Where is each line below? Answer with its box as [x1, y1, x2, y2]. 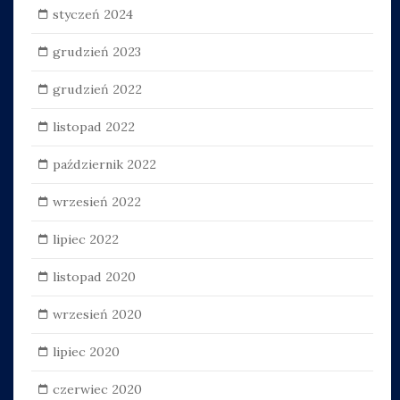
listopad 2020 [52, 268, 136, 285]
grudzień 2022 [52, 80, 142, 97]
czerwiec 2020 [52, 380, 142, 397]
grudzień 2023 [52, 43, 141, 60]
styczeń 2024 [52, 5, 133, 22]
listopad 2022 [52, 118, 135, 135]
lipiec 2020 [52, 343, 120, 360]
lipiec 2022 [52, 230, 119, 247]
